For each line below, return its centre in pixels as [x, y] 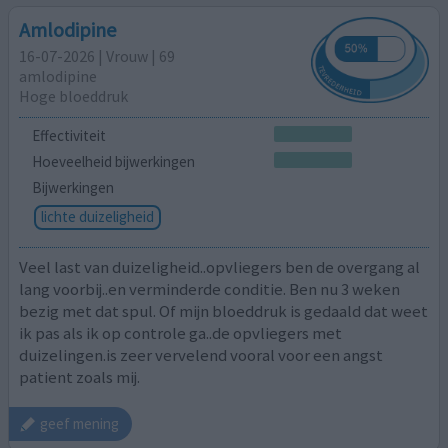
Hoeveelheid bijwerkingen [113, 161]
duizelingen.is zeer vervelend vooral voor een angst [201, 355]
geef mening [80, 424]
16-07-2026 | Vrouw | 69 [97, 55]
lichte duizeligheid [97, 216]
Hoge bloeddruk [74, 95]
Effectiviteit [68, 136]
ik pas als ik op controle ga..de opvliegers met [181, 333]
